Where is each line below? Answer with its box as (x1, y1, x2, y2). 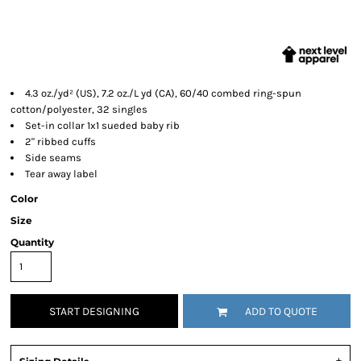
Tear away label (25, 168, 98, 180)
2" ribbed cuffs (25, 135, 96, 147)
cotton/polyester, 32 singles (10, 103, 147, 115)
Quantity (10, 236, 54, 248)
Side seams (25, 151, 81, 164)
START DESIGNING (49, 305, 139, 319)
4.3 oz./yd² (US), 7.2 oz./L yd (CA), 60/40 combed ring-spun (25, 87, 301, 99)
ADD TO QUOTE (244, 305, 317, 319)
